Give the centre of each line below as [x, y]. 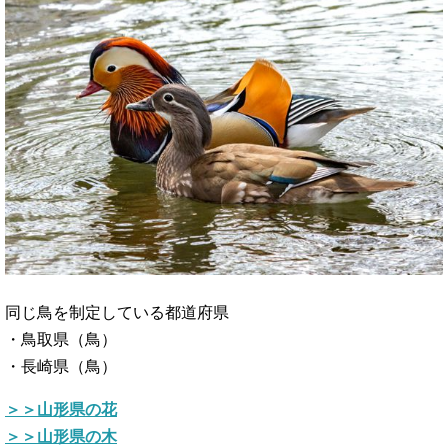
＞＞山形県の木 [61, 436]
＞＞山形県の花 [61, 409]
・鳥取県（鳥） [61, 339]
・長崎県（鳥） [61, 366]
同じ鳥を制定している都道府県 [117, 312]
